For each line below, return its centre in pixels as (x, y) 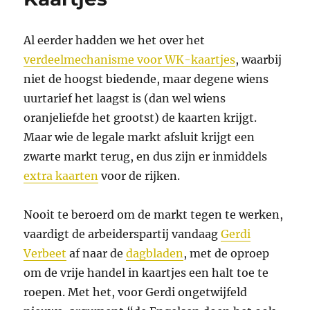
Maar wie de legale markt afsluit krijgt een (139, 137)
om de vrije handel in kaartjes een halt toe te (146, 272)
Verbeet (45, 253)
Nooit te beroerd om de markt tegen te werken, (154, 214)
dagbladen (155, 253)
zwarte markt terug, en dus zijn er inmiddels (146, 156)
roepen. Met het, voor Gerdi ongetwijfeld (136, 292)
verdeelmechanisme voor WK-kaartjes (130, 59)
